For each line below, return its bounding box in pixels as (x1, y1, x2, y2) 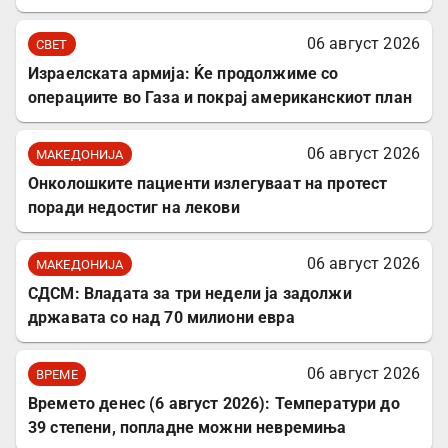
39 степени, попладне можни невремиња (28, 418, 347, 438)
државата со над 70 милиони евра (28, 308, 295, 328)
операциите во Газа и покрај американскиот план (28, 88, 412, 108)
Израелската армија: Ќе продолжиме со (28, 64, 339, 84)
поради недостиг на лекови (28, 198, 240, 218)
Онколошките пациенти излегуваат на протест (28, 174, 388, 194)
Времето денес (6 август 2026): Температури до (28, 394, 400, 414)
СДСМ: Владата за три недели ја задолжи (28, 284, 352, 304)
